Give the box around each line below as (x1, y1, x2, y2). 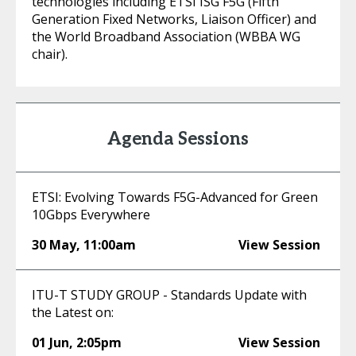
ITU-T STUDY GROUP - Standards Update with (32, 286, 307, 304)
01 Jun (32, 334, 69, 351)
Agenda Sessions (107, 129, 249, 149)
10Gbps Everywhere (32, 206, 150, 223)
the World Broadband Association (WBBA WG (32, 28, 300, 45)
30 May (32, 236, 76, 253)
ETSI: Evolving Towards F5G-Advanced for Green (32, 188, 318, 206)
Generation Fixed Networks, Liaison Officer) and (32, 10, 316, 28)
